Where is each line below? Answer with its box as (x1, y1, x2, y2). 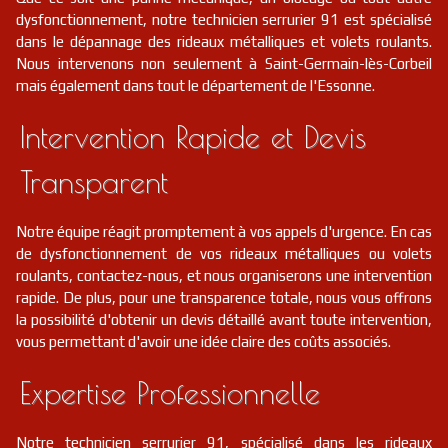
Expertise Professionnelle (20, 375, 320, 410)
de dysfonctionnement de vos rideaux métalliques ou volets (16, 245, 432, 262)
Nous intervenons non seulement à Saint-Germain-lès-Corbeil (16, 55, 432, 72)
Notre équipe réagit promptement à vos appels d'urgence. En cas (16, 223, 432, 240)
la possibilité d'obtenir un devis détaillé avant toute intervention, (16, 311, 432, 328)
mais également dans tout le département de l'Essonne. (16, 77, 375, 94)
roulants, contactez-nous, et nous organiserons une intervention (16, 267, 432, 284)
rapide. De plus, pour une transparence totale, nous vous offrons (16, 289, 432, 306)
